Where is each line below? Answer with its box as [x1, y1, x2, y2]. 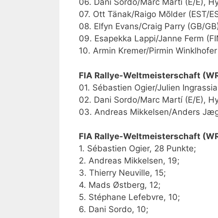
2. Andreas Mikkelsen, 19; [79, 156, 180, 166]
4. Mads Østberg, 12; [79, 180, 161, 190]
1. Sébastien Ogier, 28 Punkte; [79, 144, 196, 154]
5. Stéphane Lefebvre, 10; [79, 192, 180, 202]
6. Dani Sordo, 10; [79, 204, 148, 215]
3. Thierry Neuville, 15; [79, 168, 166, 178]
